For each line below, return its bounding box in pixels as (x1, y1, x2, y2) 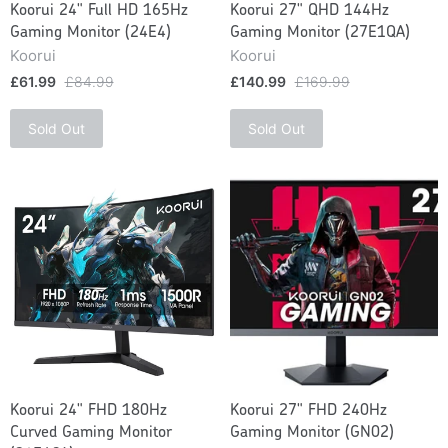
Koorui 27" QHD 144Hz (230, 3, 390, 20)
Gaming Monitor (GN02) (230, 424, 395, 441)
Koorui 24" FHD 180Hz (10, 402, 167, 419)
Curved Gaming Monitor (10, 424, 172, 441)
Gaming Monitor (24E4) (10, 25, 171, 42)
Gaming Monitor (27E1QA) (230, 25, 411, 42)
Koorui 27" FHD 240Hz (230, 402, 388, 419)
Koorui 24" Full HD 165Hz (10, 3, 188, 20)
